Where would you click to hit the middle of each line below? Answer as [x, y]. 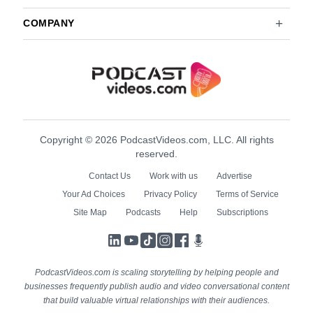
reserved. [156, 154]
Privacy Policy [170, 194]
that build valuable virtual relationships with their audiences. [156, 300]
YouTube [165, 238]
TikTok [176, 238]
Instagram [203, 238]
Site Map [90, 212]
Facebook [219, 238]
